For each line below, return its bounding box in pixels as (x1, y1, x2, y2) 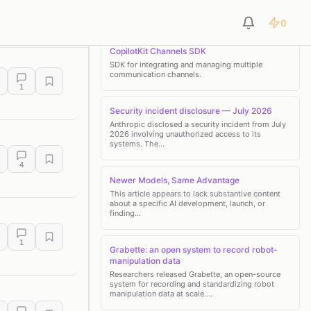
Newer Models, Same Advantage (110, 175, 239, 185)
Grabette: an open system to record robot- (110, 244, 278, 255)
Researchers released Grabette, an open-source (110, 269, 280, 279)
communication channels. (110, 69, 201, 79)
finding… (110, 208, 141, 218)
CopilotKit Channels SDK (110, 46, 206, 56)
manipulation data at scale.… (110, 289, 212, 299)
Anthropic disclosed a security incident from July (110, 119, 286, 129)
